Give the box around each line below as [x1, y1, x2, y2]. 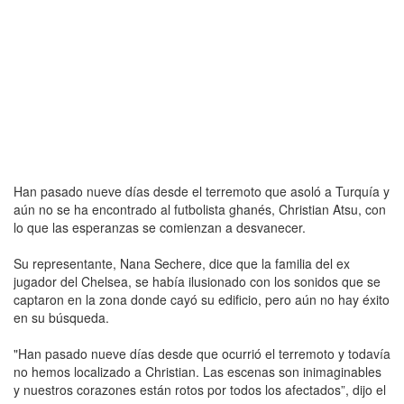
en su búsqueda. [14, 308, 109, 326]
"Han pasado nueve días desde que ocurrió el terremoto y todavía [14, 344, 390, 363]
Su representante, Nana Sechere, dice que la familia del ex [14, 253, 350, 272]
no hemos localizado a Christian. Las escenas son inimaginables [14, 362, 381, 381]
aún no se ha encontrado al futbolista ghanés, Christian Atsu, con [14, 199, 386, 218]
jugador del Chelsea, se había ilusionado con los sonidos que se [14, 271, 381, 290]
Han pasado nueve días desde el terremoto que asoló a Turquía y [14, 181, 390, 200]
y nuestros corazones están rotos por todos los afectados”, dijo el [14, 380, 386, 399]
